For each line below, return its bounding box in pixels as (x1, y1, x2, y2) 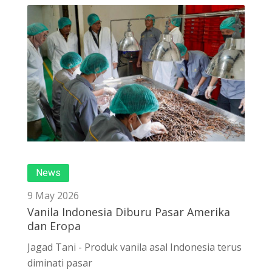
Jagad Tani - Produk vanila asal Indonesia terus (27, 240, 242, 254)
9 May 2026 (27, 189, 79, 203)
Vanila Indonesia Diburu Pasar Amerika (27, 205, 230, 220)
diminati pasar (27, 256, 92, 270)
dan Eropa (27, 219, 81, 234)
